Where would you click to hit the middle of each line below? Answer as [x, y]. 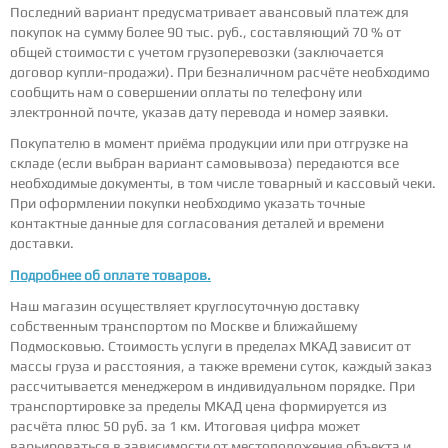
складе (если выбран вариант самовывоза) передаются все [204, 163]
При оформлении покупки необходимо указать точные [187, 203]
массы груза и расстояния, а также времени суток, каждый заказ [221, 365]
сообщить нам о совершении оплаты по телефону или [186, 92]
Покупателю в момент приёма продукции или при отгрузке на [209, 143]
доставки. [42, 243]
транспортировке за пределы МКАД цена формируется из [198, 405]
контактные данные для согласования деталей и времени [197, 223]
